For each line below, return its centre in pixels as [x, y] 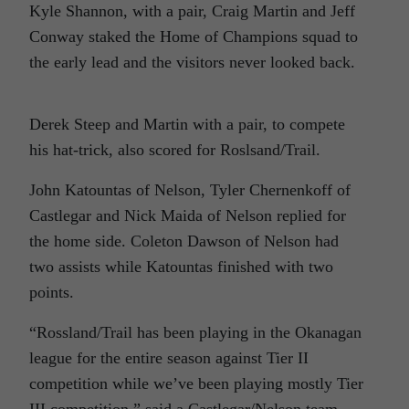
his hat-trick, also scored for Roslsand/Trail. [175, 149]
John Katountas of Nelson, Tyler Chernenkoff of [190, 189]
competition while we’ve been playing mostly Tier [196, 383]
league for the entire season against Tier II [169, 357]
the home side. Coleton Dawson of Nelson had [184, 241]
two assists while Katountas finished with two [181, 266]
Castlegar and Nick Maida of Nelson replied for [188, 215]
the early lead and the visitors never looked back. [192, 62]
